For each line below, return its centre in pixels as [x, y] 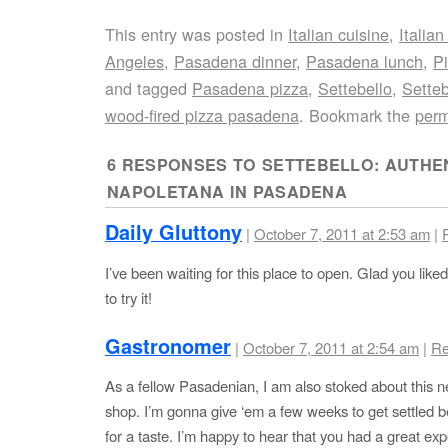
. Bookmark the [357, 115]
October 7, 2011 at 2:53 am [342, 234]
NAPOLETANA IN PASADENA [227, 192]
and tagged [148, 88]
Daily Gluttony [173, 232]
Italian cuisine [338, 34]
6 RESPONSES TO [184, 165]
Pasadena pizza [250, 88]
